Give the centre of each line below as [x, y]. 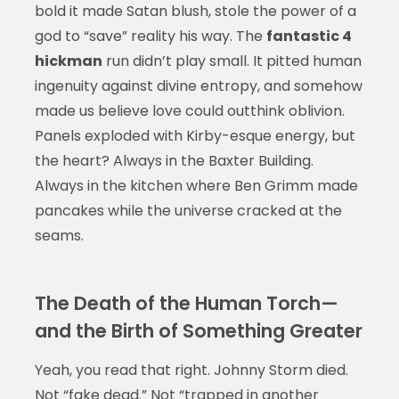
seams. [59, 236]
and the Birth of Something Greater [198, 331]
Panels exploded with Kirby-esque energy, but [195, 136]
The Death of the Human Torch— [186, 304]
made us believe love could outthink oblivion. [189, 111]
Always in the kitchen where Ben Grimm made [196, 186]
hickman [68, 61]
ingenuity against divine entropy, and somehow [198, 86]
